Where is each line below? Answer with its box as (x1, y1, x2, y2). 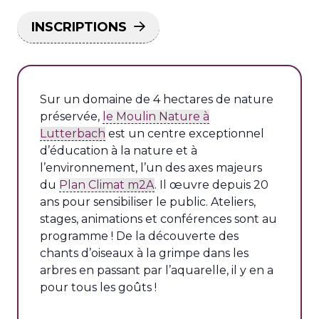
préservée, (40, 109, 103, 123)
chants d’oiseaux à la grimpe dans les (40, 246, 249, 260)
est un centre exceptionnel (105, 126, 264, 140)
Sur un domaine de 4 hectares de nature (40, 92, 273, 106)
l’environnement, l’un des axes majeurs (40, 160, 262, 174)
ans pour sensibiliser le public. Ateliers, (40, 194, 256, 209)
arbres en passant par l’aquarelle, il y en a (40, 263, 273, 277)
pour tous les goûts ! (40, 280, 157, 294)
